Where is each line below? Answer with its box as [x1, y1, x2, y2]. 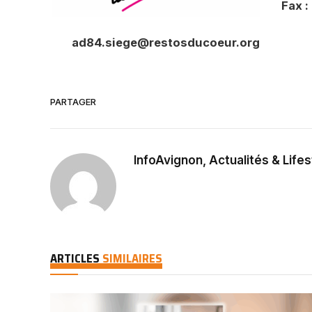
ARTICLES [50, 249, 102, 268]
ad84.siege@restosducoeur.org [72, 36, 260, 50]
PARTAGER [50, 95, 96, 107]
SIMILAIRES [102, 249, 162, 268]
